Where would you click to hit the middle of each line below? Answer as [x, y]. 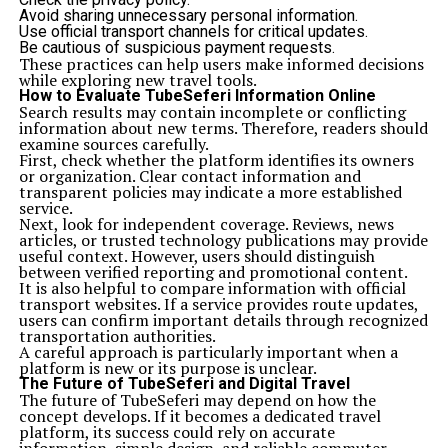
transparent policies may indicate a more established [210, 192]
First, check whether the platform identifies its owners [216, 160]
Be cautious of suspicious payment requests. [176, 47]
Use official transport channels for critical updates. [193, 31]
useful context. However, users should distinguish [196, 256]
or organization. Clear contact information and [189, 176]
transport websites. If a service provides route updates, [218, 304]
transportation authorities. [117, 336]
